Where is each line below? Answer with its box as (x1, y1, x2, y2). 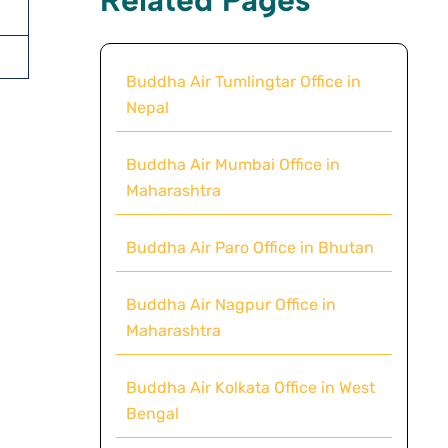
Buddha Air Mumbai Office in (125, 154, 340, 174)
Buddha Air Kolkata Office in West (125, 377, 375, 397)
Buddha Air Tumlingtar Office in (125, 71, 361, 91)
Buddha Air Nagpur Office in (125, 294, 336, 314)
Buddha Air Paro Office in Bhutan (125, 237, 374, 257)
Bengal (125, 403, 179, 423)
